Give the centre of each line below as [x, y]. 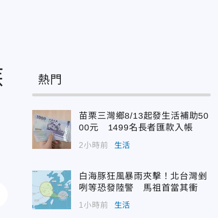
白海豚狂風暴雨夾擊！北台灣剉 [143, 176]
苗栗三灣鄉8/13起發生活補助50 [144, 116]
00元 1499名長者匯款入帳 [136, 127]
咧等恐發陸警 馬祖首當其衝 [138, 188]
